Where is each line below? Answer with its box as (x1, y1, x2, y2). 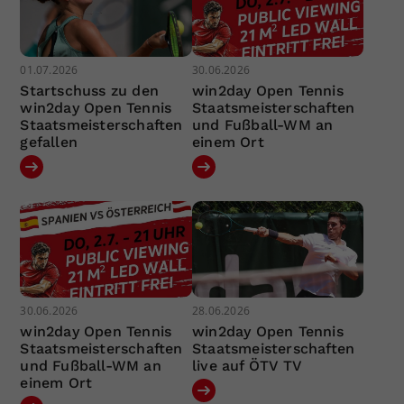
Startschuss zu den (20, 81, 160, 99)
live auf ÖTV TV (191, 357, 302, 375)
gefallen (20, 133, 78, 151)
